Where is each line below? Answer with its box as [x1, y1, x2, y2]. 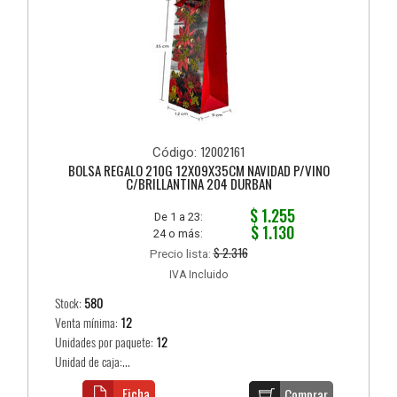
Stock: [55, 294, 85, 312]
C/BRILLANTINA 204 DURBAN [125, 173, 272, 193]
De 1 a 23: [154, 209, 204, 223]
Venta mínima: [55, 314, 121, 331]
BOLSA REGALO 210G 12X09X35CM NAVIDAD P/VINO [67, 160, 330, 180]
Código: [152, 144, 200, 160]
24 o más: [153, 226, 204, 240]
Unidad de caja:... [55, 353, 131, 370]
